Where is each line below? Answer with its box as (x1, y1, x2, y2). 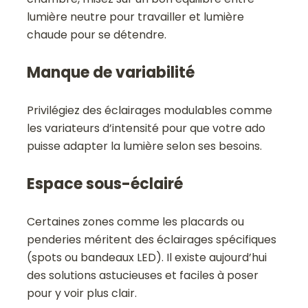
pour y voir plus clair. (27, 285, 137, 301)
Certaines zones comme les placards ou (27, 213, 245, 230)
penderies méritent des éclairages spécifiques (27, 231, 277, 247)
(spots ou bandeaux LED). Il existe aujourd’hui (27, 249, 267, 265)
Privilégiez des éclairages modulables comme (27, 102, 273, 118)
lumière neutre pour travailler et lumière (27, 8, 245, 25)
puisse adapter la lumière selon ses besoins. (27, 137, 263, 154)
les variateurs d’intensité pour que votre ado (27, 120, 266, 136)
